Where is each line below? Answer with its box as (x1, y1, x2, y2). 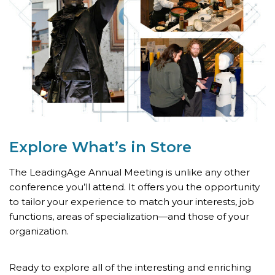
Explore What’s (9, 137, 131, 156)
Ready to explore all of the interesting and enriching (9, 261, 251, 273)
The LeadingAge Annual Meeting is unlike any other (9, 166, 250, 178)
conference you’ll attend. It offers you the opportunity (9, 180, 260, 193)
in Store (131, 137, 192, 156)
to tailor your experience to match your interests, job (9, 195, 254, 207)
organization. (9, 225, 69, 237)
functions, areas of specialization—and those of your (9, 210, 249, 222)
